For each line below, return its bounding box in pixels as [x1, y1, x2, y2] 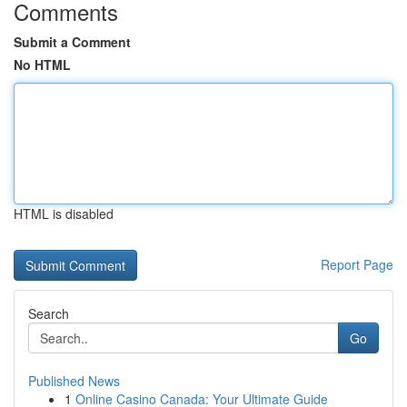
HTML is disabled [14, 204, 114, 223]
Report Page [321, 255, 393, 273]
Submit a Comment [14, 33, 131, 51]
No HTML [14, 55, 71, 74]
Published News [28, 372, 120, 390]
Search [28, 304, 69, 323]
